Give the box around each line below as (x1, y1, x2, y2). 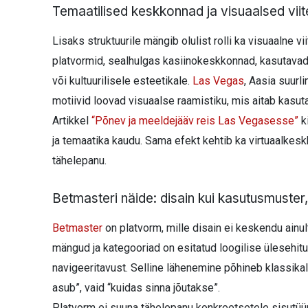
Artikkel (52, 113, 91, 127)
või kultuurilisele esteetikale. (52, 74, 190, 87)
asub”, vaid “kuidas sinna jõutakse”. (52, 280, 220, 294)
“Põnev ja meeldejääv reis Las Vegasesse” (91, 113, 298, 127)
